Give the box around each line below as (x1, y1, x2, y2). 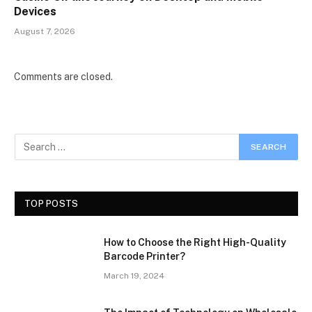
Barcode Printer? (104, 251, 185, 263)
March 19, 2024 (104, 271, 164, 281)
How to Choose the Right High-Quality (104, 237, 286, 249)
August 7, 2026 (14, 26, 75, 37)
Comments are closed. (14, 71, 113, 83)
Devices (14, 5, 56, 19)
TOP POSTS (24, 198, 79, 210)
